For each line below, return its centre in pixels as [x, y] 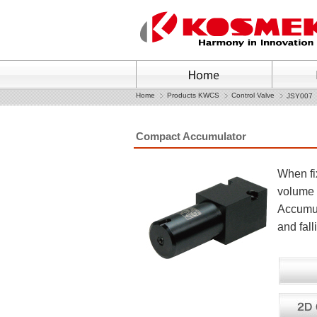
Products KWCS [193, 95]
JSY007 [300, 96]
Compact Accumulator [191, 136]
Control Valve [253, 95]
